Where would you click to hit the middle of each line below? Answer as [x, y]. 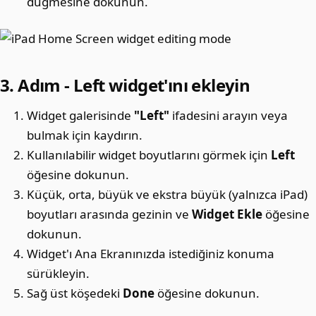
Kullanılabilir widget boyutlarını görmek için [149, 155]
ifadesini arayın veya [229, 115]
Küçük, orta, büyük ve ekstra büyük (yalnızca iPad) [168, 194]
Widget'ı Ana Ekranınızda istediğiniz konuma [151, 254]
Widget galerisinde [81, 115]
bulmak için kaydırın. [85, 135]
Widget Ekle [227, 214]
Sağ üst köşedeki [75, 293]
